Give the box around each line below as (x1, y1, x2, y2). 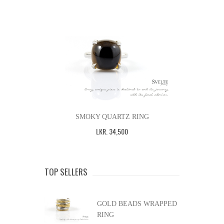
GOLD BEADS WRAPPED (97, 199, 177, 207)
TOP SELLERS (44, 165, 87, 178)
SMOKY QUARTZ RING (75, 112, 149, 120)
